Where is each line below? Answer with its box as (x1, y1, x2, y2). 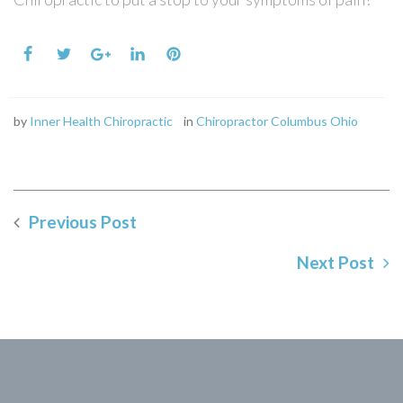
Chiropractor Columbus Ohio (196, 112, 358, 129)
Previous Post (29, 210, 137, 232)
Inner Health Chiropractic (30, 112, 173, 129)
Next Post (297, 251, 374, 273)
